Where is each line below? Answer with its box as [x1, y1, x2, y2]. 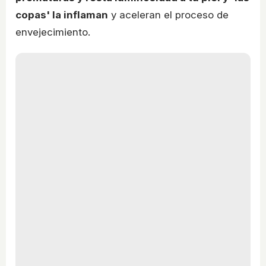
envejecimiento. [15, 26, 90, 39]
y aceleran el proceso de [108, 9, 229, 21]
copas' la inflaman [15, 9, 108, 21]
